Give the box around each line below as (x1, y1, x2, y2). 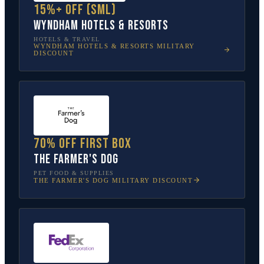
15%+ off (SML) (34, 1, 116, 18)
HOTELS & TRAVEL (34, 36, 100, 42)
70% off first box (34, 135, 131, 152)
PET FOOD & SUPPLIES (34, 170, 114, 176)
